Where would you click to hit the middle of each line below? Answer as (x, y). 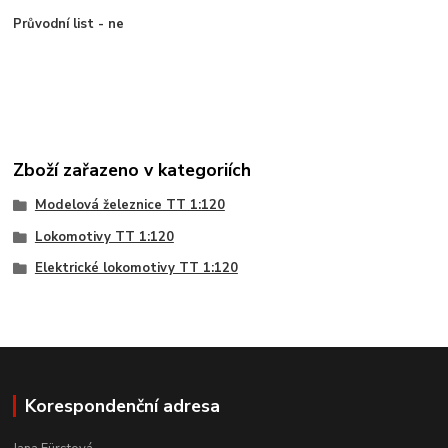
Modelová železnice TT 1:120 (129, 204)
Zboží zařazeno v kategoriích (132, 169)
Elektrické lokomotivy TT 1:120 (136, 268)
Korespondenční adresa (122, 406)
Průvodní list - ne (69, 24)
